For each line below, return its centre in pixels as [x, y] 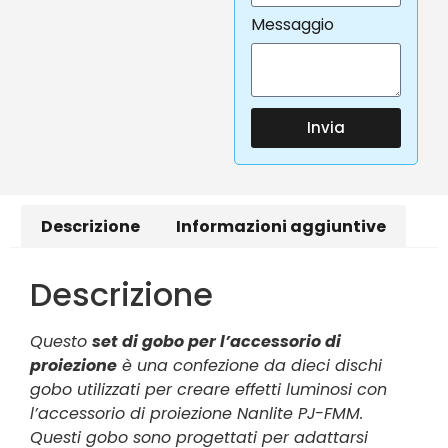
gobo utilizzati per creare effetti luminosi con [208, 390]
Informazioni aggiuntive [280, 226]
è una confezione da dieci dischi [249, 366]
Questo [61, 342]
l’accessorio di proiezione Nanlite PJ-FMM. [196, 414]
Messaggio [292, 24]
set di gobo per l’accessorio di [216, 342]
